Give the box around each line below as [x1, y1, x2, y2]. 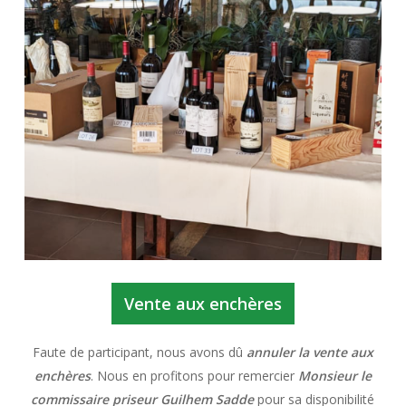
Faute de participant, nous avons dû [32, 343, 246, 361]
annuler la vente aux [246, 343, 373, 361]
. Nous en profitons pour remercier [90, 366, 298, 384]
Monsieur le [297, 366, 372, 384]
